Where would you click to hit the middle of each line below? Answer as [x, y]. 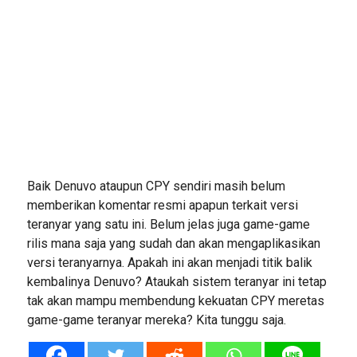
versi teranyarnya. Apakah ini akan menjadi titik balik [169, 263]
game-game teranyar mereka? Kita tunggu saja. [156, 320]
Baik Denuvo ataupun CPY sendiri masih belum [156, 186]
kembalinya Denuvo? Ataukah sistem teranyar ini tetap [177, 282]
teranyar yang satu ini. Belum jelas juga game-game [168, 225]
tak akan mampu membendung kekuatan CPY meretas [175, 301]
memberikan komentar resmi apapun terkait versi [162, 206]
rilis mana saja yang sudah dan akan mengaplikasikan [173, 244]
